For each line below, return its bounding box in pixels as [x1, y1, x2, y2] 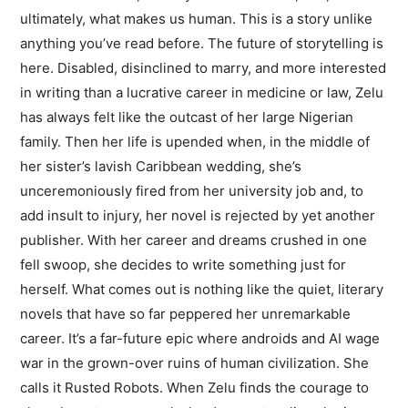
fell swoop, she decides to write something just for [20, 256, 347, 274]
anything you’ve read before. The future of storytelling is [20, 35, 384, 53]
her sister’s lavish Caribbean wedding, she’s [20, 158, 302, 176]
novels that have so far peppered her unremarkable [20, 305, 352, 323]
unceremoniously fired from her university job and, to [20, 182, 364, 200]
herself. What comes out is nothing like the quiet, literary [20, 280, 384, 299]
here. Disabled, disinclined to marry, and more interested [20, 59, 387, 77]
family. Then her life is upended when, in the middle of [20, 133, 371, 151]
